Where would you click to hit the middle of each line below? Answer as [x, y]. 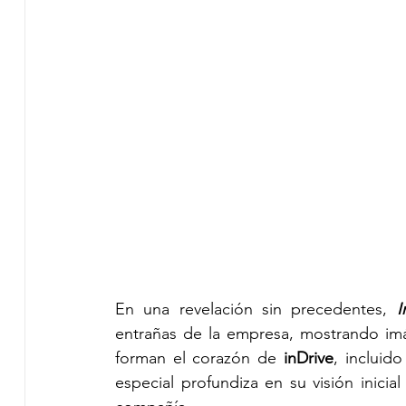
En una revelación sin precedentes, [251, 309]
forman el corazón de [199, 358]
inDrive [308, 358]
